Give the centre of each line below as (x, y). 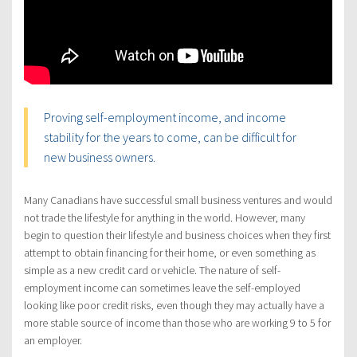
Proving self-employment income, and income (165, 118)
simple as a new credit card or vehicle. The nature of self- (152, 271)
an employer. (53, 341)
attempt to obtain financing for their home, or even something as (170, 253)
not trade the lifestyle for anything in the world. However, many (165, 218)
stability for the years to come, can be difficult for (170, 137)
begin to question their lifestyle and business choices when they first (177, 235)
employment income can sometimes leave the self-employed (162, 288)
